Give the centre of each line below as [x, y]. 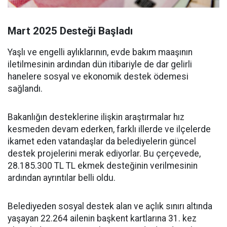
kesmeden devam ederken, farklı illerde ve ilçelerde [109, 129]
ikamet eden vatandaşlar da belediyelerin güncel [102, 142]
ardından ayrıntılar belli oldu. [62, 178]
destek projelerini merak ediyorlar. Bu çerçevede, [104, 154]
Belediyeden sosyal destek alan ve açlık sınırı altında [110, 206]
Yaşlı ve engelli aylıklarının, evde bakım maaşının [100, 52]
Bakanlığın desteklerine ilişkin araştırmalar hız [96, 117]
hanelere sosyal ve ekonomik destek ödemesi [98, 77]
